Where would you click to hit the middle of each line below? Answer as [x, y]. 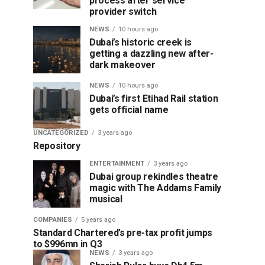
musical [106, 199]
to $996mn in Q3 [68, 244]
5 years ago [98, 220]
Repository [57, 146]
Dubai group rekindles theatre [154, 177]
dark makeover [122, 65]
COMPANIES [53, 220]
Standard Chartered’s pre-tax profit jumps [123, 233]
